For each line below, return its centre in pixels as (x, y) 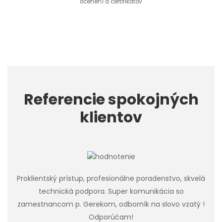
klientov (111, 118)
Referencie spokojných (111, 100)
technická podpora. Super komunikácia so (111, 192)
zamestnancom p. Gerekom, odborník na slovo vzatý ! (111, 204)
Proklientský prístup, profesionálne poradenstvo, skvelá (111, 179)
